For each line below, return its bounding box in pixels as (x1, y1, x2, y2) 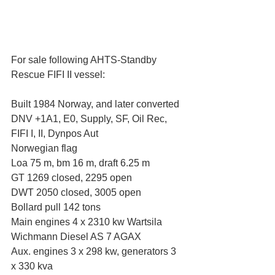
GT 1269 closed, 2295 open (11, 172, 132, 184)
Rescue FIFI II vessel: (11, 69, 105, 80)
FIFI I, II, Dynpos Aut (11, 128, 98, 139)
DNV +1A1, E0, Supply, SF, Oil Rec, (11, 114, 169, 125)
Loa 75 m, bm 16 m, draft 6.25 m (11, 158, 150, 169)
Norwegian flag (11, 143, 77, 154)
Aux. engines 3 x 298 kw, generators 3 (11, 246, 179, 257)
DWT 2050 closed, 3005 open (11, 187, 141, 198)
